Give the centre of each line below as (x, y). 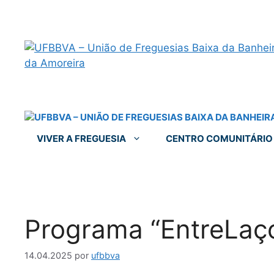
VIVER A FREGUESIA (81, 139)
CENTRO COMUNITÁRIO (219, 139)
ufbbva (106, 256)
